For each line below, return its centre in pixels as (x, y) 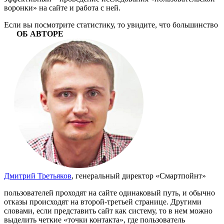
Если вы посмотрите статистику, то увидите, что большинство (111, 24)
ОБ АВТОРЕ (40, 33)
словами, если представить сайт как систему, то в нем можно (108, 210)
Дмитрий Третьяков (38, 175)
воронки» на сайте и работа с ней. (62, 7)
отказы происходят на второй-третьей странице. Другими (103, 201)
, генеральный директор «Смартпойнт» (139, 175)
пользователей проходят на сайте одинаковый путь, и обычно (109, 192)
